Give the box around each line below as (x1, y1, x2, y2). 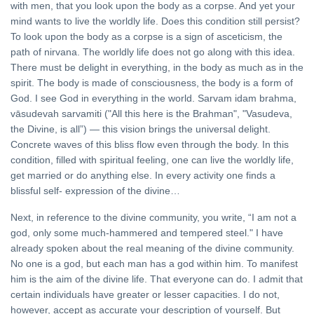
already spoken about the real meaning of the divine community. (11, 243, 294, 254)
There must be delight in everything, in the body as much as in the (11, 62, 303, 74)
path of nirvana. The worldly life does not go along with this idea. (11, 46, 295, 58)
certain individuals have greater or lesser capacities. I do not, (11, 289, 280, 301)
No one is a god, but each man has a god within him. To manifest (11, 258, 298, 270)
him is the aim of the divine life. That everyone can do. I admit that (11, 273, 303, 285)
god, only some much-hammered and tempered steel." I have (11, 227, 283, 239)
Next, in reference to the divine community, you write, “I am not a (11, 212, 296, 224)
